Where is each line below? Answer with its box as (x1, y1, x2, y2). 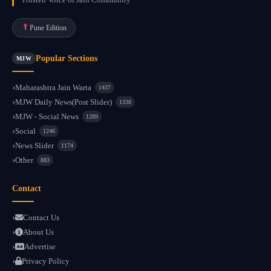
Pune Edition (29, 23, 67, 32)
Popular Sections (36, 53, 98, 63)
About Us (23, 227, 54, 237)
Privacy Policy (22, 256, 70, 266)
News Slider (15, 141, 54, 151)
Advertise (24, 242, 56, 252)
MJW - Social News (15, 112, 79, 122)
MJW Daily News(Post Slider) (15, 97, 112, 107)
